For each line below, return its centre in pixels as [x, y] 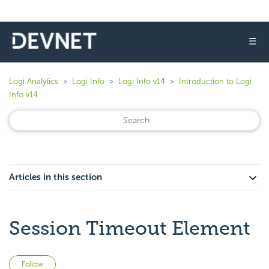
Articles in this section [56, 177]
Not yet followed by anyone [112, 262]
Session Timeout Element [130, 228]
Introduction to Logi [215, 81]
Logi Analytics [34, 81]
